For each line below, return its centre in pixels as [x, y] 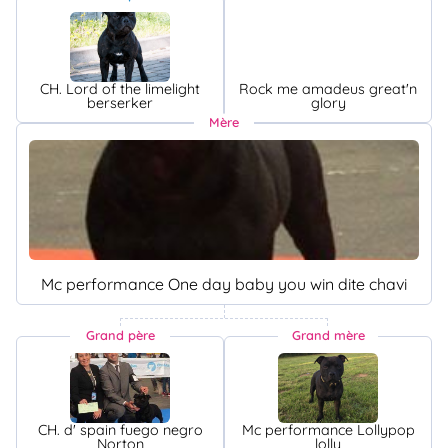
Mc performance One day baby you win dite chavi [224, 283]
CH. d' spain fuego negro [120, 429]
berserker [120, 102]
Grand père [120, 334]
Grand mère [328, 334]
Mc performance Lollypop [328, 429]
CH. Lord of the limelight [120, 88]
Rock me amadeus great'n [328, 88]
